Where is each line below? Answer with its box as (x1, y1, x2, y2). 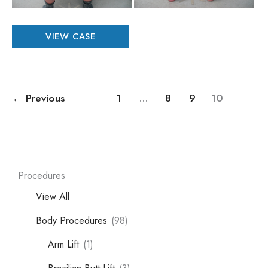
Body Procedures (36, 213, 107, 227)
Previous (23, 90, 65, 106)
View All (36, 189, 69, 203)
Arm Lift (48, 237, 79, 251)
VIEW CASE (45, 29, 96, 42)
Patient (11, 20, 39, 35)
